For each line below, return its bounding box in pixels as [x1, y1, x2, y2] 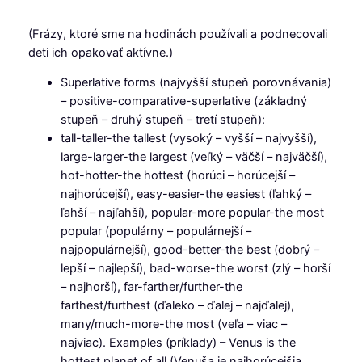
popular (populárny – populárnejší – [60, 224, 251, 239]
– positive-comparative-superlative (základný [60, 94, 307, 109]
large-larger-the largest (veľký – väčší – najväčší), [60, 149, 327, 165]
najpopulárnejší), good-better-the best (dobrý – [60, 242, 319, 258]
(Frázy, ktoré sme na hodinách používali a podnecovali [27, 26, 327, 41]
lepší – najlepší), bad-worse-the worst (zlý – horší [60, 261, 330, 276]
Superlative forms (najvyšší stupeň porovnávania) [60, 75, 331, 90]
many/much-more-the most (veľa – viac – [60, 317, 287, 332]
